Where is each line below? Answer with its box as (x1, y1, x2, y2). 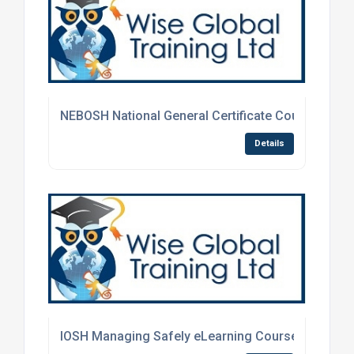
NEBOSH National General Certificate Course (59, 107, 318, 123)
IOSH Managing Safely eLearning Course (59, 328, 298, 344)
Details (254, 137, 285, 149)
